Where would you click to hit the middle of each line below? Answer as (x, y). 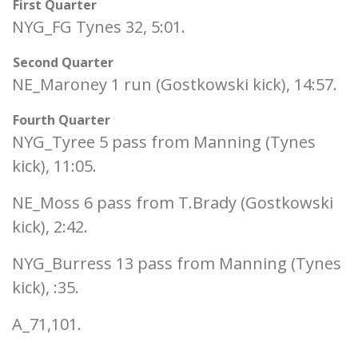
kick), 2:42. (50, 227)
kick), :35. (46, 287)
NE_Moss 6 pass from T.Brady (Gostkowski (173, 203)
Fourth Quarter (62, 120)
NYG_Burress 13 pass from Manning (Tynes (177, 263)
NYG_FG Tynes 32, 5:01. (99, 27)
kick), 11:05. (54, 166)
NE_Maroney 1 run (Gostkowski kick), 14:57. (175, 84)
